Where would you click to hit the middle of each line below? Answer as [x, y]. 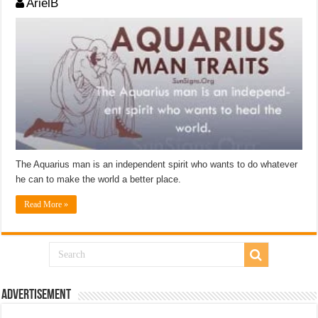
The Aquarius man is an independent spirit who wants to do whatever [157, 164]
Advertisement [37, 295]
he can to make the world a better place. [99, 179]
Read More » [46, 204]
